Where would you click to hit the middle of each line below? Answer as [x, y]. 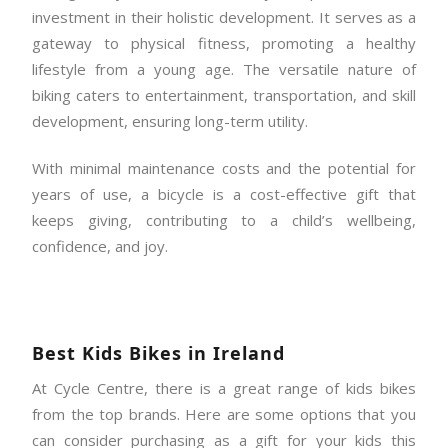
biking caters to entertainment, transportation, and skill [224, 94]
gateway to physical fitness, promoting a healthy [224, 42]
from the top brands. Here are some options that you [224, 414]
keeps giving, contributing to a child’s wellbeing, [224, 219]
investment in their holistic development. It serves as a [224, 16]
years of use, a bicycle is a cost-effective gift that [224, 193]
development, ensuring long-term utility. [172, 120]
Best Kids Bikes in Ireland [161, 352]
